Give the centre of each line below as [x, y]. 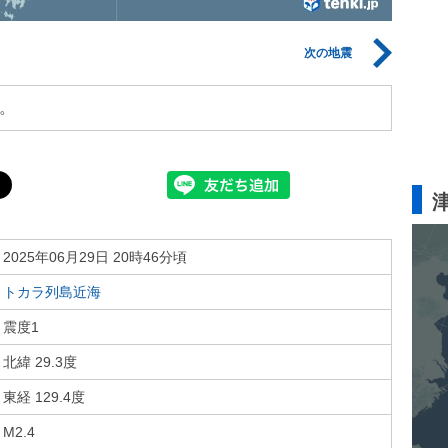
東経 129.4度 [44, 397]
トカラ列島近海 [52, 292]
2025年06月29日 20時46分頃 [95, 257]
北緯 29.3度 [40, 362]
